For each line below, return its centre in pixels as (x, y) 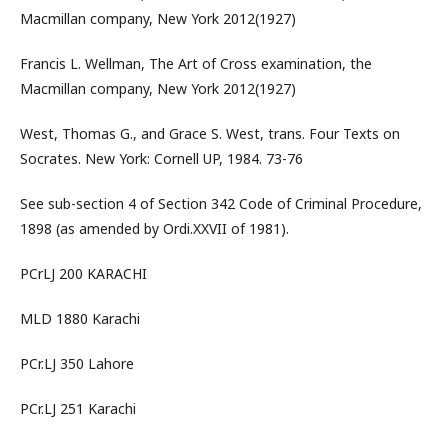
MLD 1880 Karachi (80, 318)
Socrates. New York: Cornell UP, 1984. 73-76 (161, 158)
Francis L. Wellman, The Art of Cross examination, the (196, 63)
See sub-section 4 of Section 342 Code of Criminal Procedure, (221, 203)
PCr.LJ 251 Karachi (78, 408)
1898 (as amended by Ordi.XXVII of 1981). (154, 228)
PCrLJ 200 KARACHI (83, 273)
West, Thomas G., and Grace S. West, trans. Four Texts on (210, 133)
